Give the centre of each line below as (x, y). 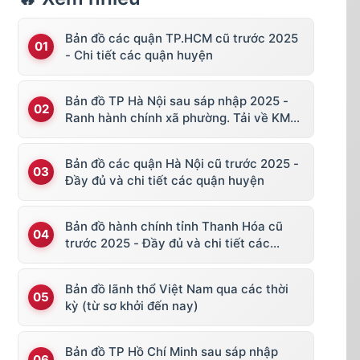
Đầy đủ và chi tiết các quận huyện (165, 180)
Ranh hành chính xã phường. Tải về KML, (182, 117)
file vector (95, 134)
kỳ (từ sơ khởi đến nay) (132, 305)
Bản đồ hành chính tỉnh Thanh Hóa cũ (174, 226)
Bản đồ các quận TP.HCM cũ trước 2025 (182, 38)
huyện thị (92, 260)
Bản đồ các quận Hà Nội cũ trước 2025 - (182, 163)
